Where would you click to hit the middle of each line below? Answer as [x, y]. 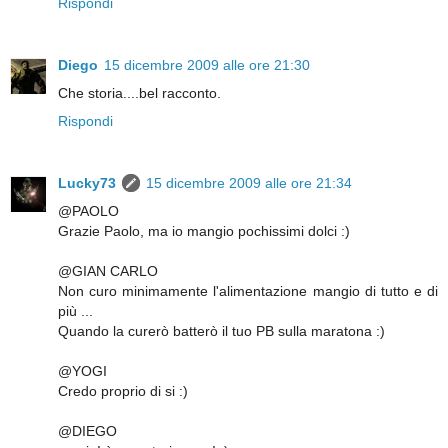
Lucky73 [87, 183]
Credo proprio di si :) [123, 391]
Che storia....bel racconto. [139, 93]
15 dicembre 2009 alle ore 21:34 [249, 183]
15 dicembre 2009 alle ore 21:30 [207, 65]
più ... [75, 311]
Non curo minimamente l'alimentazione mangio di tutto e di [248, 291]
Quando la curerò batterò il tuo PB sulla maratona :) [221, 331]
